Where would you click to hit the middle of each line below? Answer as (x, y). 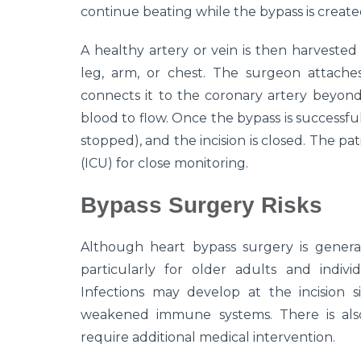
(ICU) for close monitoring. (164, 164)
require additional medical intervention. (208, 338)
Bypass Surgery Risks (201, 205)
